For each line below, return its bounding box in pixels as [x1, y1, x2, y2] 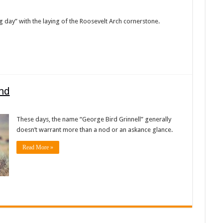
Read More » [22, 144, 53, 151]
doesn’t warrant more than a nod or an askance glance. [16, 126, 173, 133]
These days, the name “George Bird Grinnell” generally [16, 115, 171, 123]
